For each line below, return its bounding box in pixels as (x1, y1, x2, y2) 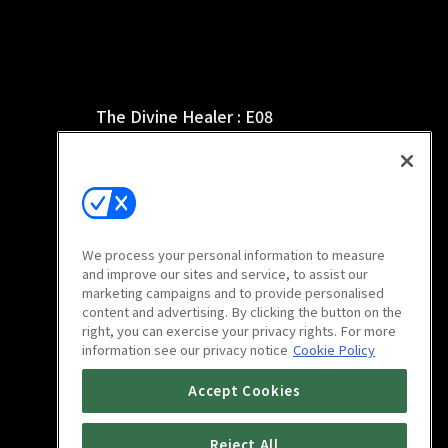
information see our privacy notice (82, 340, 288, 360)
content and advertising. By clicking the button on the (82, 302, 402, 322)
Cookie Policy (293, 340, 375, 360)
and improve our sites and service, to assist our (82, 264, 368, 284)
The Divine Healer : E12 (96, 360, 273, 385)
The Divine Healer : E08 (96, 103, 273, 128)
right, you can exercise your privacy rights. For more (82, 321, 396, 341)
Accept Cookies (188, 381, 301, 401)
